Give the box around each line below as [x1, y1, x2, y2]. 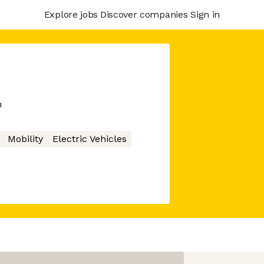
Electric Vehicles [52, 133, 127, 144]
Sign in [190, 8, 220, 20]
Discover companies [100, 8, 188, 20]
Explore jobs [44, 8, 98, 20]
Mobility [7, 133, 43, 144]
